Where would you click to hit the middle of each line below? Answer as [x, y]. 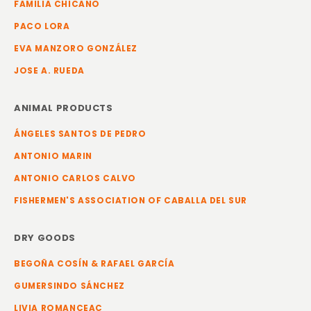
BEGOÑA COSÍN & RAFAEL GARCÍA [94, 264]
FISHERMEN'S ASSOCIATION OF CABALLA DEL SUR [131, 201]
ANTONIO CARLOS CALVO [75, 179]
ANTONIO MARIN [53, 157]
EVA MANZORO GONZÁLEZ [76, 49]
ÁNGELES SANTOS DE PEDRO [80, 134]
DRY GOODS [45, 238]
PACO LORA [42, 27]
